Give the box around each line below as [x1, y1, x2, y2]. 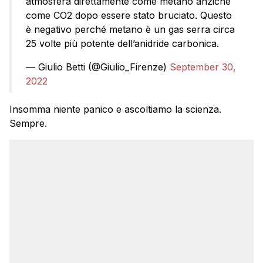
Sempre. [9, 117, 47, 130]
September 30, [170, 61, 236, 73]
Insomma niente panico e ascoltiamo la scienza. [9, 103, 221, 116]
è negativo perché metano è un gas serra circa [26, 23, 235, 36]
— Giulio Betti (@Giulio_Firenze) [26, 61, 170, 73]
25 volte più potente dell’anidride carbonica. [26, 38, 219, 50]
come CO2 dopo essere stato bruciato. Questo [26, 9, 232, 22]
